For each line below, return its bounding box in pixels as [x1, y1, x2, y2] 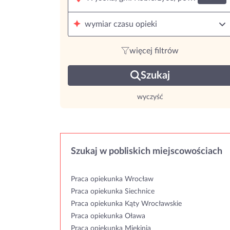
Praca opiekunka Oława [71, 213, 145, 220]
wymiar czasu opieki [85, 20, 157, 28]
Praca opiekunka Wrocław [71, 176, 154, 183]
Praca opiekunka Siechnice [71, 188, 155, 195]
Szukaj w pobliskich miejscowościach [71, 147, 222, 156]
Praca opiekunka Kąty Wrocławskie [71, 200, 182, 207]
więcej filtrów [129, 47, 179, 55]
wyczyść [137, 93, 163, 101]
